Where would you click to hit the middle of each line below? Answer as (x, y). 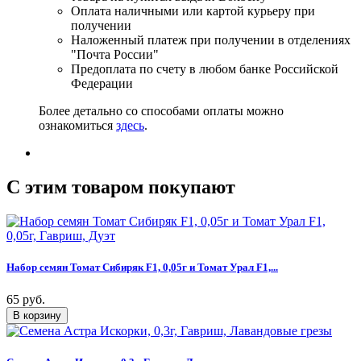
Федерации (102, 84)
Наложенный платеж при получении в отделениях (211, 40)
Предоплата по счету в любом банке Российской (205, 69)
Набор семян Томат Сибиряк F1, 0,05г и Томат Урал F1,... (142, 268)
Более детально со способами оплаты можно (161, 111)
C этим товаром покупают (121, 187)
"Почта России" (115, 55)
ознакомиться (77, 126)
